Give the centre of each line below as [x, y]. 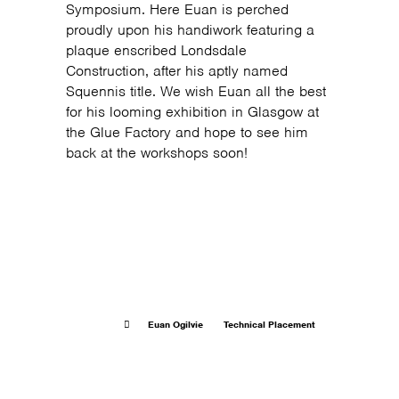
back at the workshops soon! [157, 153]
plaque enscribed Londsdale [156, 50]
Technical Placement [269, 324]
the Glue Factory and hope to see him [187, 132]
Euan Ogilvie [175, 324]
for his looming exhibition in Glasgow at [192, 112]
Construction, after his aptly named [177, 71]
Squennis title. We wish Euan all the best [196, 91]
